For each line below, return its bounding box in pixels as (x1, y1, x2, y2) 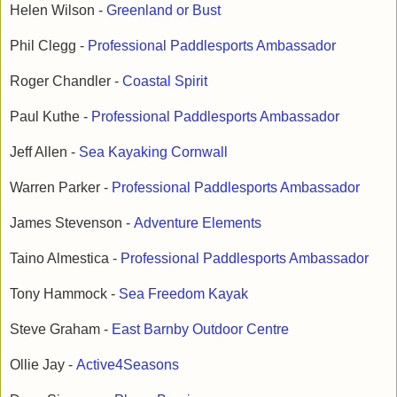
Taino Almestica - (10, 250, 121, 266)
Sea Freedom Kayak (119, 285, 248, 301)
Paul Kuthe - (10, 108, 91, 124)
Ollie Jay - (10, 356, 76, 372)
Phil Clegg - (10, 37, 88, 53)
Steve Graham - (10, 321, 112, 337)
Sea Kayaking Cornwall (79, 144, 228, 160)
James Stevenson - (10, 214, 134, 230)
